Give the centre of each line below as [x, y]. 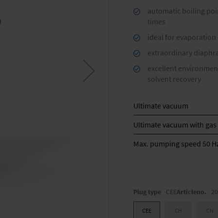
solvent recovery [174, 79]
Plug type [147, 192]
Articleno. [191, 192]
